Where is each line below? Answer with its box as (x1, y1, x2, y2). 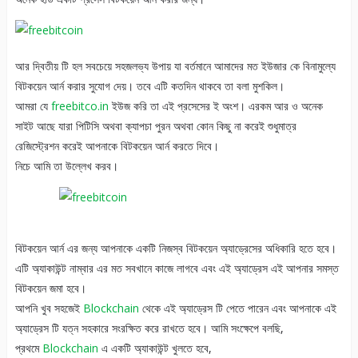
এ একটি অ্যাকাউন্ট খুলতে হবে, (97, 340, 212, 356)
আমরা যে (14, 98, 51, 114)
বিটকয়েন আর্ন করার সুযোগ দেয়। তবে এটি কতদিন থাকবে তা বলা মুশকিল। (14, 78, 284, 94)
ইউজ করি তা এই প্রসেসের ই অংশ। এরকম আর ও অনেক (108, 98, 323, 114)
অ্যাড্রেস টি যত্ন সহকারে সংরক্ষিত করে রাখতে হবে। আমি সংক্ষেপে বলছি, (14, 320, 284, 336)
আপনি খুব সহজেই (14, 300, 83, 316)
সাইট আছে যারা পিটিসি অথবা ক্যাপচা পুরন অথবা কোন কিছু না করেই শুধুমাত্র (14, 118, 296, 134)
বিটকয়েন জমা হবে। (14, 280, 86, 296)
